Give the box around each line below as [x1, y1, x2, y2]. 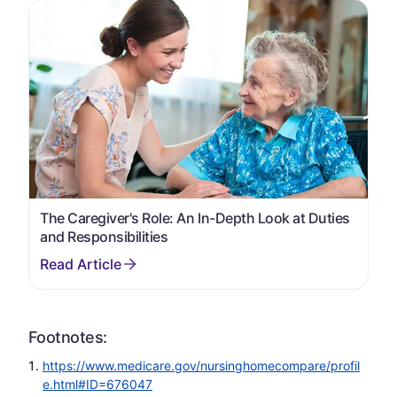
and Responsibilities [40, 227, 168, 245]
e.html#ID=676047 [43, 376, 152, 392]
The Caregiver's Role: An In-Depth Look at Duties [40, 208, 350, 227]
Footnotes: [28, 327, 107, 346]
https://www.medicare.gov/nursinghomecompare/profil [43, 357, 360, 373]
